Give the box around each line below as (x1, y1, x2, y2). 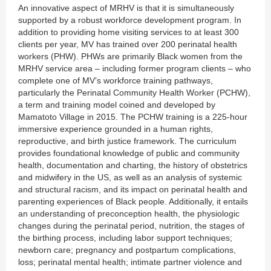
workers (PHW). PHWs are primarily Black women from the (18, 51, 243, 62)
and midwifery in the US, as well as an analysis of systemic (18, 172, 242, 183)
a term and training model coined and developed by (18, 100, 215, 110)
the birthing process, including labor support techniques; (18, 233, 232, 243)
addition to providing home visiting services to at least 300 (18, 27, 239, 38)
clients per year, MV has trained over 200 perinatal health (18, 39, 237, 50)
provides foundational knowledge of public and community (18, 148, 240, 158)
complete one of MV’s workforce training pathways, (18, 76, 213, 86)
